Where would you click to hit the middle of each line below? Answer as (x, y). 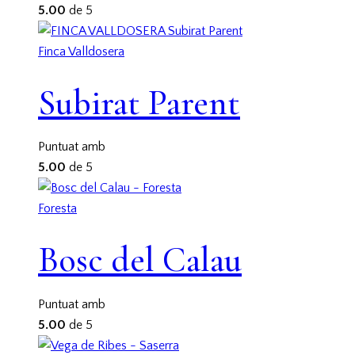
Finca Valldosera (81, 52)
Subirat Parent (139, 103)
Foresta (57, 209)
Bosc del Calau (140, 260)
